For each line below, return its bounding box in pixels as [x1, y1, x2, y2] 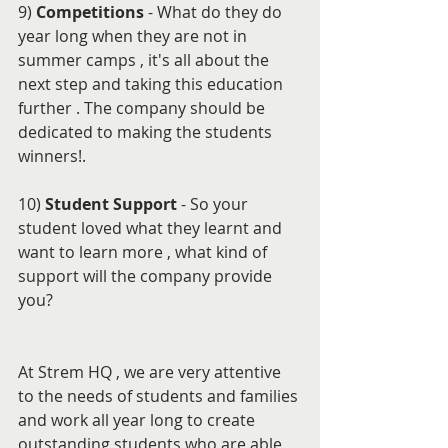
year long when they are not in [18, 24, 251, 47]
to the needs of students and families [18, 384, 302, 407]
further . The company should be [18, 96, 269, 119]
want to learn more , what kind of [18, 240, 271, 263]
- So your [181, 192, 252, 215]
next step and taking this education [18, 72, 287, 95]
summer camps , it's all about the [18, 48, 273, 71]
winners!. [18, 144, 86, 167]
